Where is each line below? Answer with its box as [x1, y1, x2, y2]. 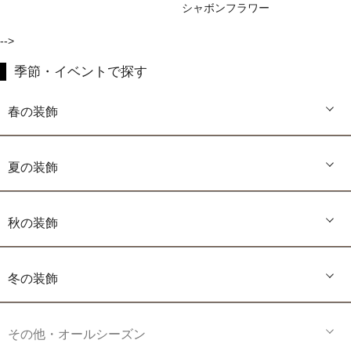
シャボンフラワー [182, 2, 270, 15]
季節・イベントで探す [14, 64, 147, 80]
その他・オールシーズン [8, 327, 146, 342]
